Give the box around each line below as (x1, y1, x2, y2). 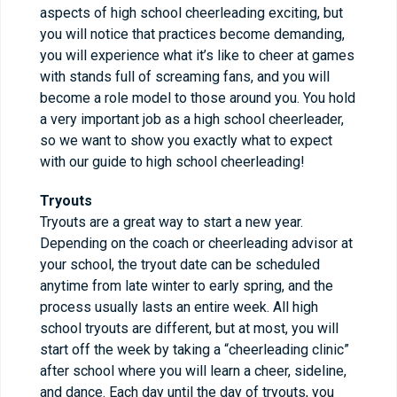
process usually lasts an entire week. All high (40, 298, 318, 315)
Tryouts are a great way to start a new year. (40, 213, 303, 230)
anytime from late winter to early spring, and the (40, 276, 333, 294)
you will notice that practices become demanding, (40, 25, 345, 43)
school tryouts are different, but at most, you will (40, 319, 339, 337)
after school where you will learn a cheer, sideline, (40, 362, 346, 379)
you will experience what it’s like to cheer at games (40, 46, 354, 64)
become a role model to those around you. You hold (40, 89, 355, 106)
